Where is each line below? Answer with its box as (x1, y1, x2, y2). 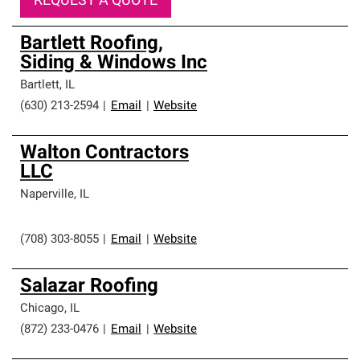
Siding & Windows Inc (20, 54, 207, 73)
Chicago (20, 303, 64, 315)
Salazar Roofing (20, 277, 158, 297)
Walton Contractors (20, 144, 189, 163)
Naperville (20, 189, 74, 201)
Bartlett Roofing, (20, 35, 163, 54)
